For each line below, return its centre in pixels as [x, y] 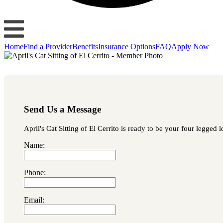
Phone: [35, 173]
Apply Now [190, 46]
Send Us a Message [62, 110]
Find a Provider [48, 46]
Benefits [85, 46]
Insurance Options [127, 46]
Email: [34, 200]
